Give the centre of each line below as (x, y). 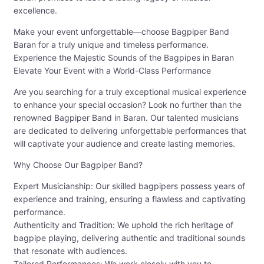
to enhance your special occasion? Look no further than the (128, 105)
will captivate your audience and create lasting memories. (124, 144)
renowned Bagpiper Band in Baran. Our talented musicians (126, 118)
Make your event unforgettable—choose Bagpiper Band (121, 32)
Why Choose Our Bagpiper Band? (78, 165)
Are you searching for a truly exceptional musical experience (130, 92)
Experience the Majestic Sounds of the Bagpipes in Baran (124, 58)
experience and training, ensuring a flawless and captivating (130, 199)
